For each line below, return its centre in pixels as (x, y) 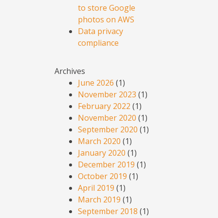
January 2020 (102, 153)
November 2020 (107, 118)
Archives (70, 71)
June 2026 (96, 83)
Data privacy (100, 31)
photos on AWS (106, 20)
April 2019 (96, 188)
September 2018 (108, 211)
